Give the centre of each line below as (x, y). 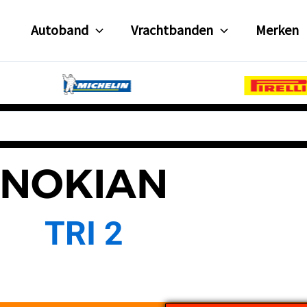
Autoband (60, 30)
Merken (278, 30)
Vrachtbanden (172, 30)
